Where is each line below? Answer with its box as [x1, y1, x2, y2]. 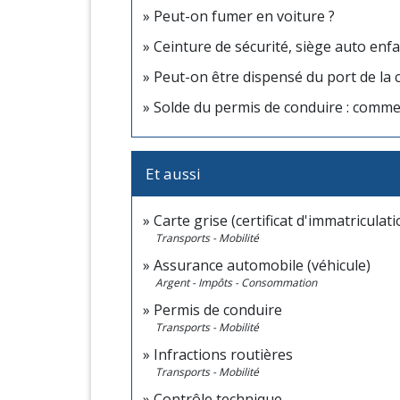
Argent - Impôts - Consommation [155, 275, 317, 291]
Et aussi [146, 163, 201, 185]
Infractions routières [154, 345, 293, 365]
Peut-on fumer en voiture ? [154, 6, 335, 27]
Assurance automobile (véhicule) [154, 255, 371, 276]
